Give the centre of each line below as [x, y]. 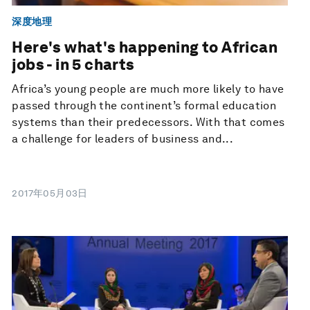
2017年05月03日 [50, 193]
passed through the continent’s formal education [144, 105]
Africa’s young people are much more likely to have [148, 89]
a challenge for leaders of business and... [123, 138]
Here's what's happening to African [145, 47]
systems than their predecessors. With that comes [148, 122]
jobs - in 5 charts [73, 64]
